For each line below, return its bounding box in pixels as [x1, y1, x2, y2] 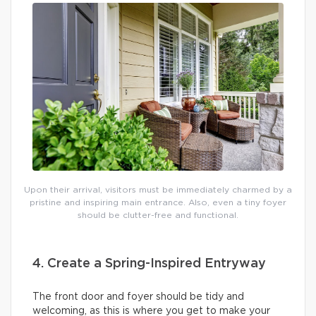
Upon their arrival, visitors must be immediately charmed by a [24, 185, 292, 194]
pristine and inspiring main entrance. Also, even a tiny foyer [30, 197, 286, 207]
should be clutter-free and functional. [78, 210, 238, 219]
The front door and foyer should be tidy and [32, 291, 244, 302]
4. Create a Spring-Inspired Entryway [32, 257, 266, 270]
